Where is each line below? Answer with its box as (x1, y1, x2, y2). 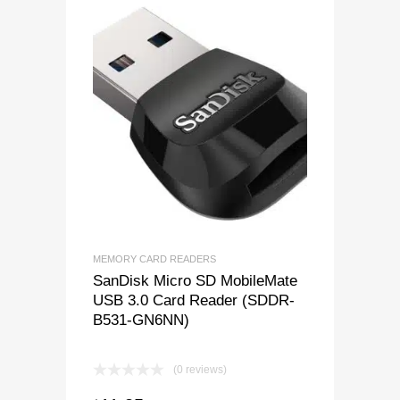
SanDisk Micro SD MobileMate (93, 272, 297, 289)
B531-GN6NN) (93, 312, 189, 329)
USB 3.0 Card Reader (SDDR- (93, 292, 295, 309)
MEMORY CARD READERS (93, 254, 216, 265)
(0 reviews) (173, 363, 227, 377)
